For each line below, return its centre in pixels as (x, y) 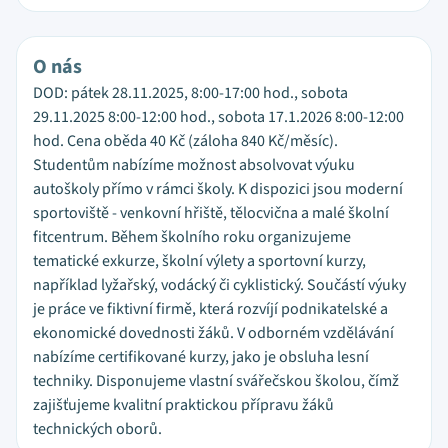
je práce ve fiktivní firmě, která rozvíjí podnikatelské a (210, 309)
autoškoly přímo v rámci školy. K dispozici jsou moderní (218, 189)
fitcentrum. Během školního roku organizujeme (192, 237)
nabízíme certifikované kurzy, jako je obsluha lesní (201, 357)
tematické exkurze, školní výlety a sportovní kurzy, (199, 261)
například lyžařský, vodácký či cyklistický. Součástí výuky (219, 285)
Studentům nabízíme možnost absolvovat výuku (194, 165)
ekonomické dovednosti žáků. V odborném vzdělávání (213, 333)
